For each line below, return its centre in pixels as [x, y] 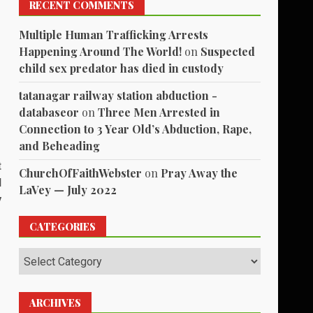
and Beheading [60, 146]
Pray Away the [199, 173]
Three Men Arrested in [159, 112]
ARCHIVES [56, 303]
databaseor [49, 112]
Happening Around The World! [101, 52]
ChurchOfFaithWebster [81, 173]
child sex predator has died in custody [122, 68]
